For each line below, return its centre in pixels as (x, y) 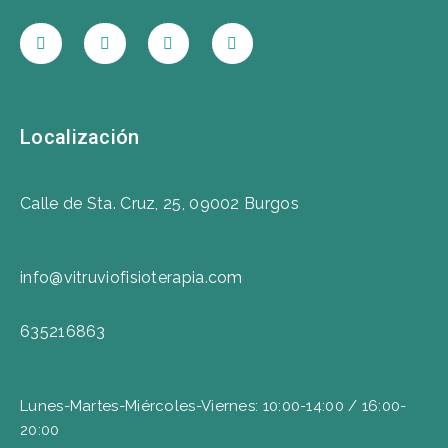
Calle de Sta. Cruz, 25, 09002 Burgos (159, 204)
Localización (80, 137)
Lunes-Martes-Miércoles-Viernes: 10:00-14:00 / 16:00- (213, 406)
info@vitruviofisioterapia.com (131, 278)
